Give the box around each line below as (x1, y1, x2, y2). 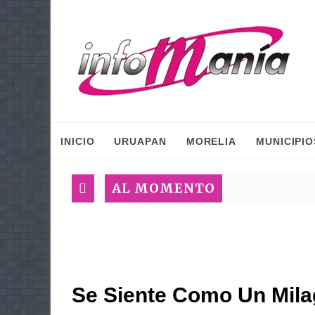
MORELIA (186, 136, 237, 147)
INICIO (60, 136, 95, 147)
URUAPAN (114, 136, 167, 147)
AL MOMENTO (112, 180, 215, 196)
